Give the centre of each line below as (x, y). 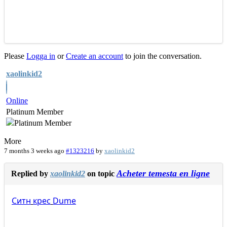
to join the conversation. (162, 56)
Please (15, 56)
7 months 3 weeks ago (34, 151)
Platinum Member (35, 112)
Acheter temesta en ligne (163, 174)
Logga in (41, 56)
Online (17, 101)
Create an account (94, 56)
